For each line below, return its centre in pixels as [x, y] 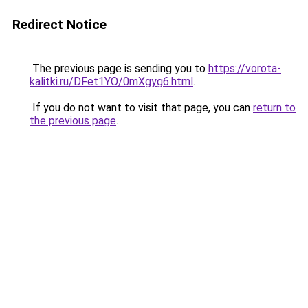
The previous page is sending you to [119, 68]
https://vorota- [245, 68]
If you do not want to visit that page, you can [141, 108]
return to [274, 108]
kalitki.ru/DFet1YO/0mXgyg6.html [111, 81]
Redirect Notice [59, 24]
